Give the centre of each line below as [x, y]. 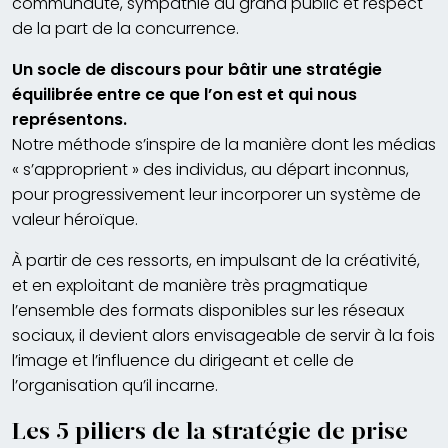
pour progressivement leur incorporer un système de [216, 194]
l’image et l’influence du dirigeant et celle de [183, 360]
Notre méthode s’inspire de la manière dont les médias [224, 144]
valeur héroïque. [75, 219]
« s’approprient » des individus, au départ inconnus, [210, 169]
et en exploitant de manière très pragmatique [190, 285]
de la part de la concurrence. [125, 28]
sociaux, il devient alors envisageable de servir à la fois [223, 335]
